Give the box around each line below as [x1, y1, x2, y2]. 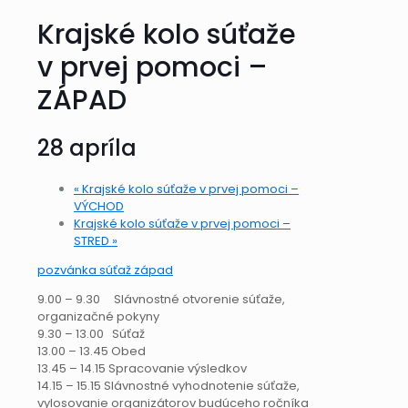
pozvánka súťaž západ [37, 261, 173, 280]
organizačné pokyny [37, 308, 159, 326]
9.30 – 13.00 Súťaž [37, 325, 145, 343]
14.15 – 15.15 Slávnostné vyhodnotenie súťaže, [37, 377, 300, 395]
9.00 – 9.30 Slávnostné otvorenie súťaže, [37, 291, 285, 309]
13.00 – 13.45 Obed [37, 342, 146, 361]
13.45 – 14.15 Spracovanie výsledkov [37, 360, 247, 378]
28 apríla [37, 133, 137, 164]
